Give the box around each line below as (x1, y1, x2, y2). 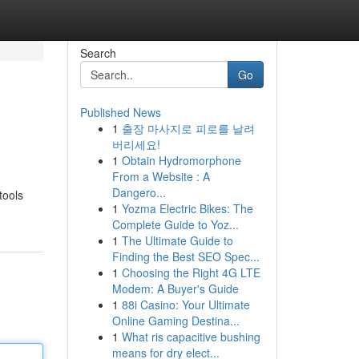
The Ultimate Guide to (121, 232, 233, 248)
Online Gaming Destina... (111, 313, 240, 329)
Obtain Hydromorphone (121, 152, 241, 168)
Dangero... (111, 184, 166, 200)
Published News (79, 104, 161, 120)
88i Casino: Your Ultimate (121, 296, 250, 313)
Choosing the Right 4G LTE (121, 264, 260, 280)
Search (79, 45, 116, 61)
